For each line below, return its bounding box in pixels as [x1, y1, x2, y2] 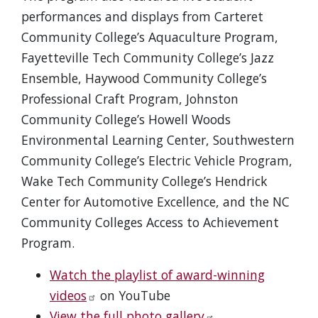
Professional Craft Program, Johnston [21, 90, 238, 107]
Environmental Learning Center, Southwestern [21, 131, 295, 148]
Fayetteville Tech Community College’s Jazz [21, 49, 274, 66]
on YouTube [97, 287, 170, 304]
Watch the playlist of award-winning [50, 266, 265, 283]
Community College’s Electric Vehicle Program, [21, 152, 292, 169]
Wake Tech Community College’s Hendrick [21, 172, 268, 190]
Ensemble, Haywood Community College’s [21, 70, 267, 87]
